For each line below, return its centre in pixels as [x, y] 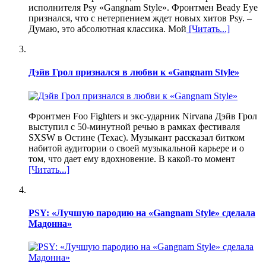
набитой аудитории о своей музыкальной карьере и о [136, 148]
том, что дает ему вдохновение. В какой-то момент [132, 159]
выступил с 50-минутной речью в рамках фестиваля [134, 126]
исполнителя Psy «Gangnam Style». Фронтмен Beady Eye [143, 8]
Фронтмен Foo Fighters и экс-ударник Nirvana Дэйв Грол [143, 116]
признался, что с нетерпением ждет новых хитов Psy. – [140, 18]
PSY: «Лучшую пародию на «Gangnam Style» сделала [142, 213]
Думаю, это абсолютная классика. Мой [107, 29]
